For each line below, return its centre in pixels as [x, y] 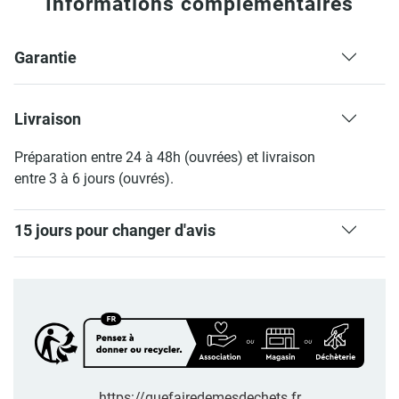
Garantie [45, 57]
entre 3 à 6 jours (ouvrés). [94, 179]
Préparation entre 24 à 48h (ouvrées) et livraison [165, 157]
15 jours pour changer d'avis [115, 230]
